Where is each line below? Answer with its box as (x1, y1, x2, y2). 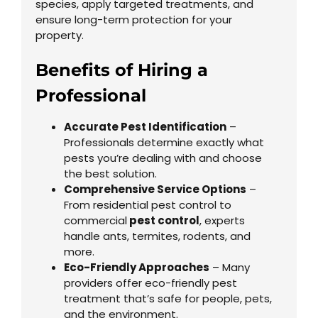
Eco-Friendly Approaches (63, 259, 209, 275)
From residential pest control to (63, 197, 231, 212)
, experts (199, 212, 245, 228)
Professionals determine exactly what (63, 134, 264, 150)
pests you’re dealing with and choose (63, 150, 262, 165)
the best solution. (63, 165, 157, 181)
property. (35, 27, 84, 43)
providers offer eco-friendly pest (63, 275, 237, 290)
